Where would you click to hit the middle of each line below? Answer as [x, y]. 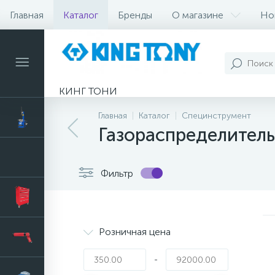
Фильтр [117, 173]
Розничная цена [135, 232]
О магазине [198, 15]
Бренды [135, 15]
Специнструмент [216, 116]
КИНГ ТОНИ [89, 91]
